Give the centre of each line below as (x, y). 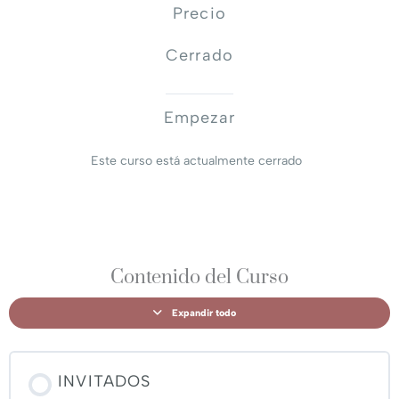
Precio (199, 13)
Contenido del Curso (199, 278)
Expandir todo (204, 313)
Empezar (199, 118)
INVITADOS (105, 381)
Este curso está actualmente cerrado (196, 161)
